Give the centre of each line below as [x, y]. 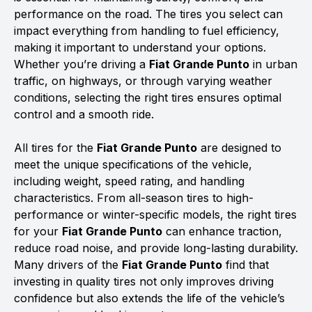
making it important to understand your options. [140, 47]
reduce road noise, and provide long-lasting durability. [156, 248]
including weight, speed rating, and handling [129, 181]
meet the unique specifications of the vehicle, [133, 164]
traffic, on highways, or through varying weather [143, 81]
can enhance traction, [222, 231]
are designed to [239, 148]
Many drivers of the [68, 265]
